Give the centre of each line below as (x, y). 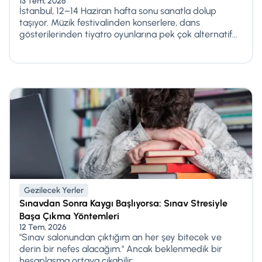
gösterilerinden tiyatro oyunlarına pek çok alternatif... (128, 34)
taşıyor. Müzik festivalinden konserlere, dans (110, 22)
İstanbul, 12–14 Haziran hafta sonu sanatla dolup (118, 11)
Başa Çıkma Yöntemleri (69, 216)
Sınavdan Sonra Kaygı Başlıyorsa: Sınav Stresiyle (123, 203)
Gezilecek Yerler (54, 190)
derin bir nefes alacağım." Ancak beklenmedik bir (121, 249)
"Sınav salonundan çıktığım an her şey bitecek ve (120, 237)
